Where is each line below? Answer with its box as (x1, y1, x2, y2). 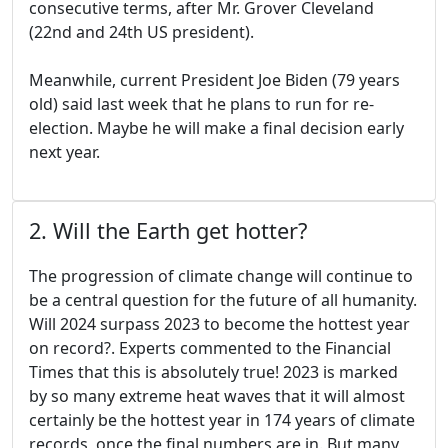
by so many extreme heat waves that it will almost (29, 385, 405, 408)
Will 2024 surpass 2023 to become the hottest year (29, 313, 410, 336)
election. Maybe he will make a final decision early (29, 117, 404, 140)
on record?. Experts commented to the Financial (29, 337, 391, 360)
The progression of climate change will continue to (29, 265, 413, 288)
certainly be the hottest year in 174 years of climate (29, 409, 415, 432)
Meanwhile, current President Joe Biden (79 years (29, 69, 400, 92)
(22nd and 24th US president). (29, 21, 254, 44)
